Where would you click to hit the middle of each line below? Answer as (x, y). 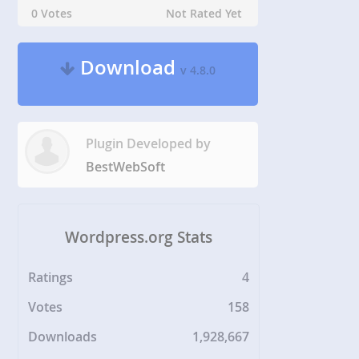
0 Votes (52, 14)
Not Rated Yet (204, 14)
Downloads (63, 337)
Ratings (51, 278)
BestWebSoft (126, 167)
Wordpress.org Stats (139, 237)
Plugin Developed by (149, 144)
